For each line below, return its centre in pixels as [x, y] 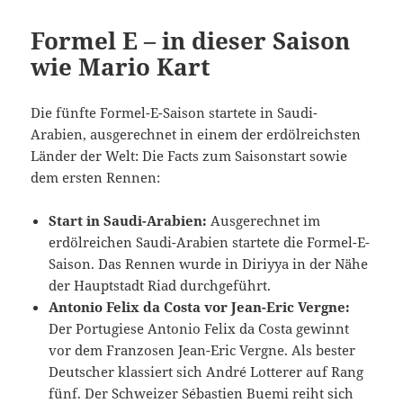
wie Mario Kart [121, 67]
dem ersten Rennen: [96, 178]
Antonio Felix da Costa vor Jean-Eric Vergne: [200, 307]
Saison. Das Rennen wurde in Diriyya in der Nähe [209, 264]
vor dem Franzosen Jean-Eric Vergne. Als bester [202, 350]
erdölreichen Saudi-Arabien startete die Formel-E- [210, 242]
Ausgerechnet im [266, 221]
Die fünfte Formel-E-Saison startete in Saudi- [175, 113]
